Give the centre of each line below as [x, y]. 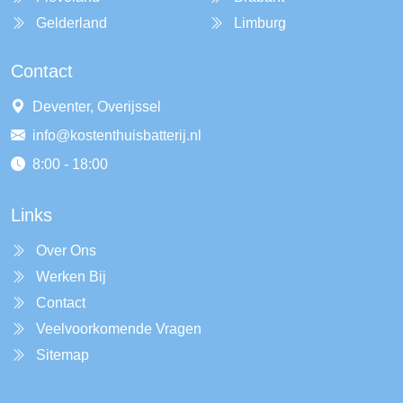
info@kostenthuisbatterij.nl [117, 135]
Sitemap [63, 355]
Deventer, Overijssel [97, 107]
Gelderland [72, 23]
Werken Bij [71, 277]
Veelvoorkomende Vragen [119, 329]
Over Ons [66, 251]
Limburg [260, 23]
